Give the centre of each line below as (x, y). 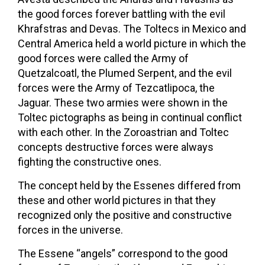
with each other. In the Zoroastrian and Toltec (123, 132)
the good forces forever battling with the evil (122, 14)
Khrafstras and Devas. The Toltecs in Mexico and (132, 28)
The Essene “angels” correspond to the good (123, 253)
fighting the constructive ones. (90, 161)
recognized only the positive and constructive (125, 215)
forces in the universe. (70, 230)
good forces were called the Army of (103, 58)
